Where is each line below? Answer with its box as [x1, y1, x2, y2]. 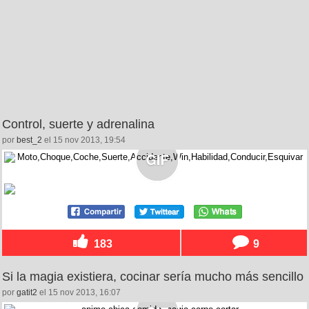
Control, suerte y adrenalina [2, 117, 154, 132]
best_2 [17, 135, 42, 146]
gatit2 [17, 288, 37, 298]
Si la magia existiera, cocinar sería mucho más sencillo [2, 270, 303, 284]
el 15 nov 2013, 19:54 [42, 135, 126, 146]
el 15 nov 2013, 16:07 [37, 288, 121, 298]
